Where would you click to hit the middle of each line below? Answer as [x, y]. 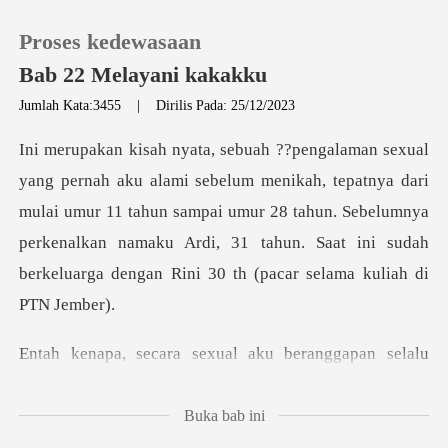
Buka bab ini [224, 415]
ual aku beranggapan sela [315, 354]
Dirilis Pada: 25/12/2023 [226, 104]
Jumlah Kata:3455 [72, 104]
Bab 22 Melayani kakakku [143, 75]
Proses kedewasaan [110, 41]
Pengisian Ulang [120, 203]
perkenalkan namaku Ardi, [120, 243]
